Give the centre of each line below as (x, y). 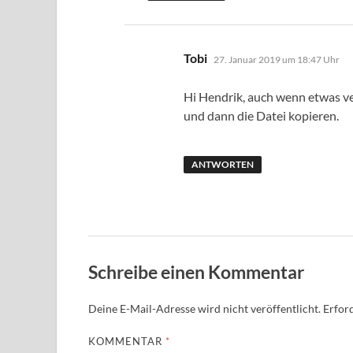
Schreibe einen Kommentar (196, 272)
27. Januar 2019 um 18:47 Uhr (277, 60)
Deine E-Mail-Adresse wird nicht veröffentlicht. (204, 308)
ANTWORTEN (222, 165)
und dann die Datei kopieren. (261, 116)
